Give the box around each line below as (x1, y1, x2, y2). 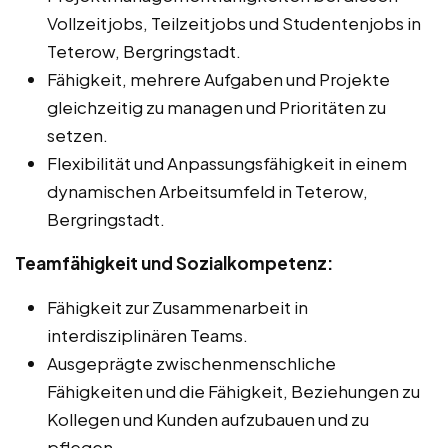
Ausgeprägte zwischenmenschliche (47, 351, 336, 374)
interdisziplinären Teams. (47, 323, 248, 346)
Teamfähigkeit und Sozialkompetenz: (15, 251, 333, 274)
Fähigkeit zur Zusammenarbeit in (47, 295, 308, 318)
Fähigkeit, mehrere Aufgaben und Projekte (47, 67, 390, 90)
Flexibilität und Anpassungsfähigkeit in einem (47, 151, 407, 174)
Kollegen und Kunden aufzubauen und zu (47, 407, 369, 430)
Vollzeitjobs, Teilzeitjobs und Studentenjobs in (47, 11, 421, 34)
